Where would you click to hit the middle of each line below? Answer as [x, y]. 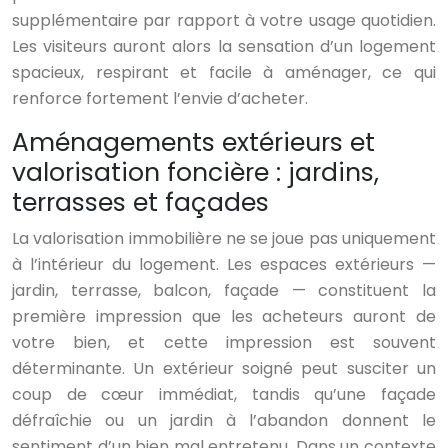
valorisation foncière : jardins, [195, 173]
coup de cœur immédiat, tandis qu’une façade [224, 395]
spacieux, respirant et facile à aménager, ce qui [224, 73]
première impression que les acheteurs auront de [224, 317]
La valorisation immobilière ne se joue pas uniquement [224, 239]
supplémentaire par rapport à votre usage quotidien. [224, 21]
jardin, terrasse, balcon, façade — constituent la [224, 291]
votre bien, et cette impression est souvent [224, 343]
